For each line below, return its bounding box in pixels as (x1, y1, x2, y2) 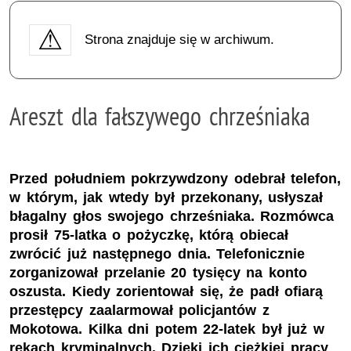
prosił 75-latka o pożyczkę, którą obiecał (9, 227, 288, 244)
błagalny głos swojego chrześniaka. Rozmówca (9, 208, 335, 225)
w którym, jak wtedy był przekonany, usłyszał (9, 190, 324, 206)
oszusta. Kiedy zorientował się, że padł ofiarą (9, 284, 324, 300)
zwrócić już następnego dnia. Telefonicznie (9, 246, 306, 262)
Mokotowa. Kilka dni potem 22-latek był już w (9, 321, 324, 338)
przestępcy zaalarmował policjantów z (9, 302, 270, 319)
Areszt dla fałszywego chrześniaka (9, 100, 310, 132)
